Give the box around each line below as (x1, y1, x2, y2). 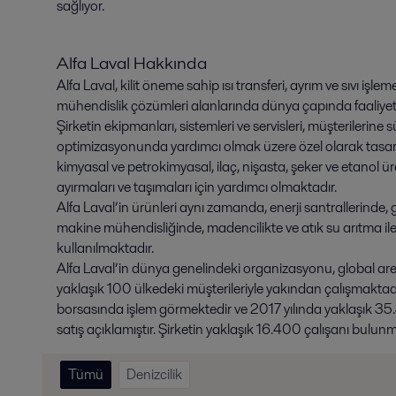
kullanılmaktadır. (57, 238, 156, 259)
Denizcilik (126, 364, 182, 385)
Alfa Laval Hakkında (57, 50, 242, 76)
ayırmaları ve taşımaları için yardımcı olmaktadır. (57, 177, 339, 198)
